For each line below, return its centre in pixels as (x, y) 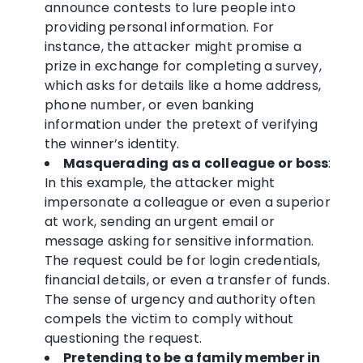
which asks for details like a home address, (183, 85)
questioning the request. (124, 338)
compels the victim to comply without (169, 318)
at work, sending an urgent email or (160, 221)
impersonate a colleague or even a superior (188, 202)
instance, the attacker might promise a (173, 46)
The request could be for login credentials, (183, 260)
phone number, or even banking (149, 105)
